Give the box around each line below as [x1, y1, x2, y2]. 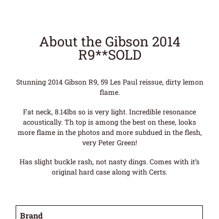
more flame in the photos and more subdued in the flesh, [17, 127, 202, 137]
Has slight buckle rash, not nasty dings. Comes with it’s [20, 157, 199, 167]
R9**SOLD [78, 45, 141, 64]
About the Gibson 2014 [39, 32, 180, 50]
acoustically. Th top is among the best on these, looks [23, 117, 196, 127]
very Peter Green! [82, 137, 137, 147]
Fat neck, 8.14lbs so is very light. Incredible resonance [23, 107, 196, 116]
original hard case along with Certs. [52, 167, 167, 177]
